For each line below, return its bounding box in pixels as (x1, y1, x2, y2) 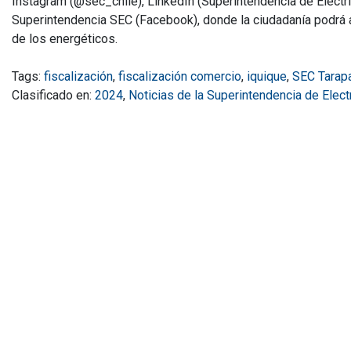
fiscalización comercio (118, 68, 241, 84)
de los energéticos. (12, 31, 118, 46)
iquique (247, 68, 287, 84)
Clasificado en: (12, 87, 95, 103)
